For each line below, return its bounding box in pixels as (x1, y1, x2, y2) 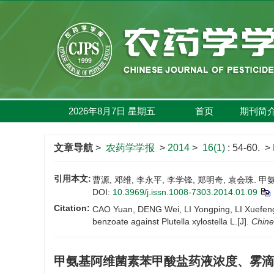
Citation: (54, 203, 90, 213)
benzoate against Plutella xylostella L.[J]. (92, 217, 251, 226)
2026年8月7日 (68, 106, 125, 116)
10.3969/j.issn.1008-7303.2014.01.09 (113, 187, 257, 197)
